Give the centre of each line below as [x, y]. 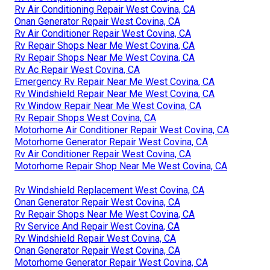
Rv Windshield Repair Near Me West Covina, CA [115, 93]
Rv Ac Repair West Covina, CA [77, 69]
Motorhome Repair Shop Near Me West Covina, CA [121, 166]
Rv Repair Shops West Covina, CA [85, 118]
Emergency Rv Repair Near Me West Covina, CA [115, 81]
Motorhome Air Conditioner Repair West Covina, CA [122, 130]
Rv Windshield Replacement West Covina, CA [109, 190]
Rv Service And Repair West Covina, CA [97, 226]
